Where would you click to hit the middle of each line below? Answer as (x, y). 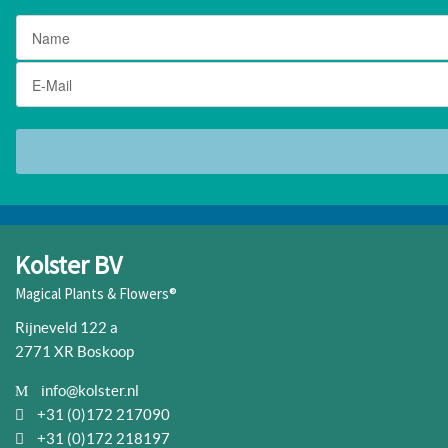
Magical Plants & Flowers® (96, 294)
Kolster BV (68, 265)
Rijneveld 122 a (66, 328)
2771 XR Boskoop (74, 352)
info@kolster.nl (90, 391)
